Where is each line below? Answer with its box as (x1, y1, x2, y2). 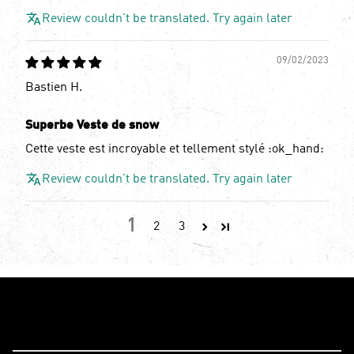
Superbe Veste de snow (25, 119, 159, 133)
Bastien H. (25, 81, 82, 95)
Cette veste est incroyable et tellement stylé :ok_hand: (25, 143, 324, 156)
